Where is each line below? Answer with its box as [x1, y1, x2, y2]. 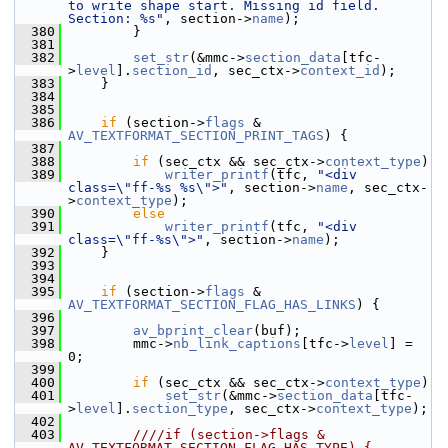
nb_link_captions [173, 336, 301, 351]
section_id [132, 63, 212, 78]
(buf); [253, 323, 301, 338]
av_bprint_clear [133, 323, 253, 338]
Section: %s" [68, 11, 164, 26]
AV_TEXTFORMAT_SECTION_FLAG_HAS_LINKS [68, 297, 356, 312]
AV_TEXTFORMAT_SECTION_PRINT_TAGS [68, 128, 324, 143]
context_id [300, 63, 380, 78]
